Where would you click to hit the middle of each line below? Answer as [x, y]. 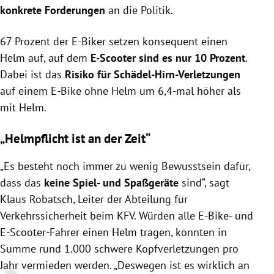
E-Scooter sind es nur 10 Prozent [168, 57]
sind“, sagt [204, 182]
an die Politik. [139, 10]
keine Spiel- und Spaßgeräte [111, 182]
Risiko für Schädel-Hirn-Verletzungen [153, 74]
